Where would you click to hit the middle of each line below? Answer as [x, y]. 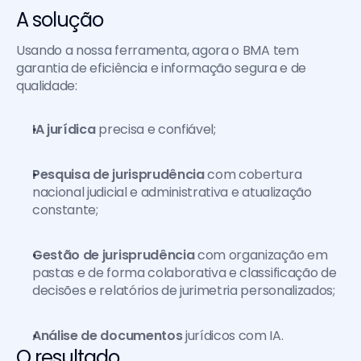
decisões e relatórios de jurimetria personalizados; [184, 290]
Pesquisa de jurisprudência [118, 174]
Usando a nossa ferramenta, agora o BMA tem [158, 50]
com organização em [261, 255]
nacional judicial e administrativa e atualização [172, 192]
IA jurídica [64, 129]
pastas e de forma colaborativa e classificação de [185, 273]
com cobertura [253, 174]
